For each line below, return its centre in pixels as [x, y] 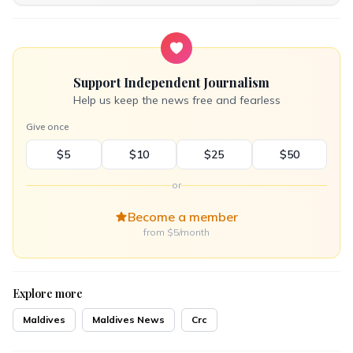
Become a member [183, 217]
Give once [47, 126]
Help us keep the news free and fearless [176, 100]
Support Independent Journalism [171, 82]
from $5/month [176, 232]
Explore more [48, 294]
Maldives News [128, 320]
